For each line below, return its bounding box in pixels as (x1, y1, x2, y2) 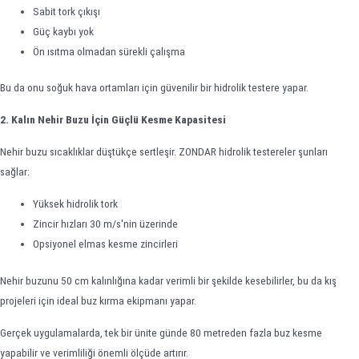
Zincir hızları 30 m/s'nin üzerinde (33, 217, 179, 231)
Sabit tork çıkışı (33, 4, 101, 18)
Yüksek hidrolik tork (33, 197, 119, 211)
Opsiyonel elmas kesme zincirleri (33, 237, 179, 251)
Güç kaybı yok (33, 24, 95, 38)
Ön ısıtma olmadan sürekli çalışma (33, 44, 186, 58)
